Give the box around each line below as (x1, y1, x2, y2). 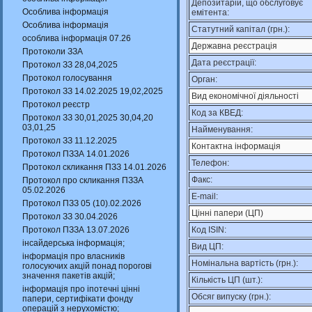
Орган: (192, 75, 217, 84)
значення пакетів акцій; (22, 271, 115, 281)
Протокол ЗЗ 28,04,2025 (22, 60, 118, 70)
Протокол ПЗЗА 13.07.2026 (22, 225, 130, 235)
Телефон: (192, 158, 229, 168)
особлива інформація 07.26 (22, 33, 131, 43)
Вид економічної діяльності (192, 91, 299, 101)
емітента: (192, 8, 229, 17)
